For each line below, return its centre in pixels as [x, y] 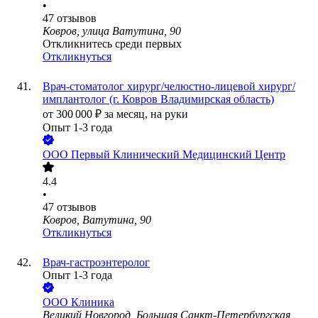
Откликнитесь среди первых [112, 44]
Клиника [93, 302]
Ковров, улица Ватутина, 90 [112, 31]
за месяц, [127, 114]
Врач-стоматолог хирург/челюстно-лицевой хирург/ [169, 87]
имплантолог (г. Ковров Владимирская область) [158, 99]
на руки [169, 114]
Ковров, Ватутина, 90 [97, 220]
